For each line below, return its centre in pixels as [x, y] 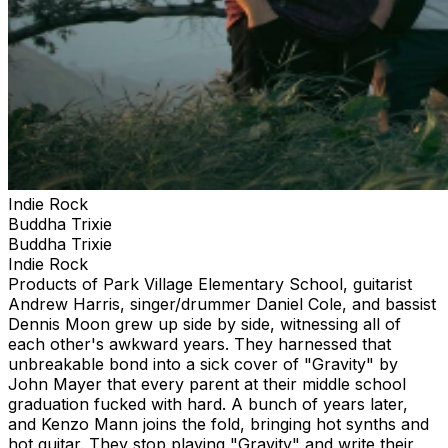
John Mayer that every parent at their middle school [207, 383]
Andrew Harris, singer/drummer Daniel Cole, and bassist [222, 303]
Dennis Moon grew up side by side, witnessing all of [204, 323]
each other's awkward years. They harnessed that [199, 343]
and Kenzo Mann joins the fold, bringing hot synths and [218, 423]
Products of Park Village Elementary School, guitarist [210, 283]
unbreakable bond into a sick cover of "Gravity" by [203, 363]
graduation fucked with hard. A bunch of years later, [208, 403]
